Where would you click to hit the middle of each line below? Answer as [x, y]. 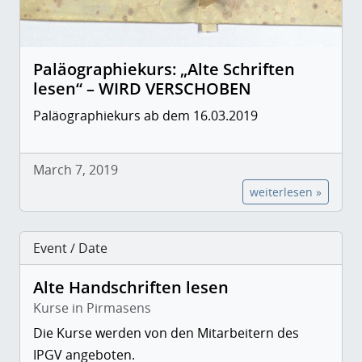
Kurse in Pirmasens [92, 308]
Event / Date [70, 248]
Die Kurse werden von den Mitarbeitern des [166, 333]
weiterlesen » [286, 192]
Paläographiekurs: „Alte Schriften [164, 69]
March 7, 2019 [76, 170]
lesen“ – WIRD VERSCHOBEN [142, 89]
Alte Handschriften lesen [131, 288]
